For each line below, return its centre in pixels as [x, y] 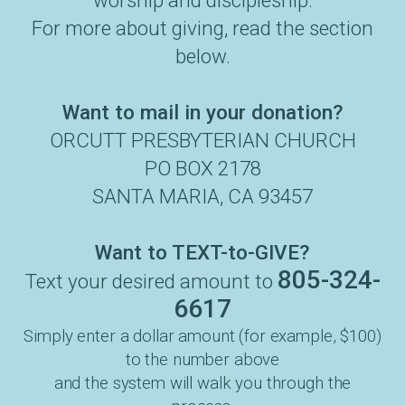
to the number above [202, 360]
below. [202, 56]
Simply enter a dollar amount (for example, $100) [202, 336]
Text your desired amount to [151, 281]
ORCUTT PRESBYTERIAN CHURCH [202, 140]
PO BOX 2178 [202, 168]
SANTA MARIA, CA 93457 [202, 196]
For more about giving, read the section [202, 28]
